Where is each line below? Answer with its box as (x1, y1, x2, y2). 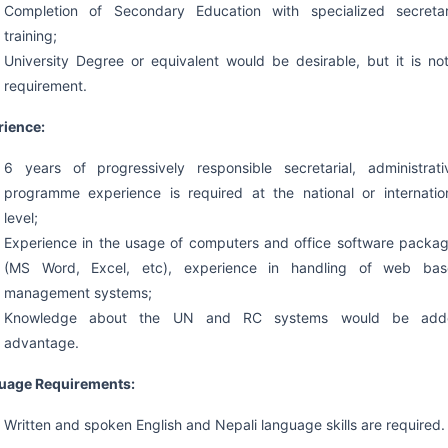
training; (3, 27, 57, 44)
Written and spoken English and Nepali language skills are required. (3, 416, 445, 433)
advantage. (3, 334, 79, 351)
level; (3, 209, 38, 226)
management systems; (3, 284, 152, 301)
